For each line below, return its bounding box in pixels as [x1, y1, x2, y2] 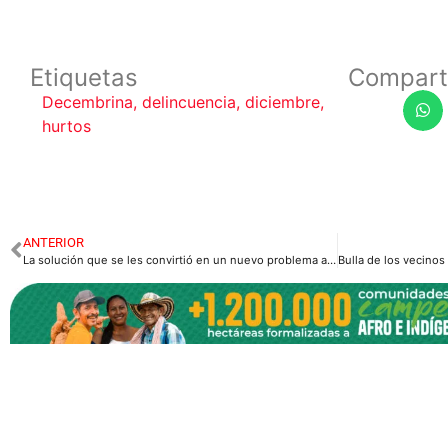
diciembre [245, 92, 320, 113]
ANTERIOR [23, 235, 84, 251]
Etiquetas [30, 63, 138, 93]
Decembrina [42, 92, 133, 113]
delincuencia [142, 92, 236, 113]
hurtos [42, 116, 91, 137]
